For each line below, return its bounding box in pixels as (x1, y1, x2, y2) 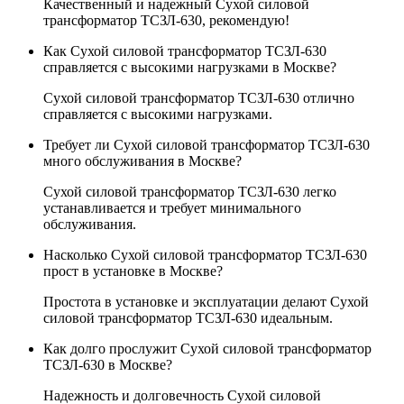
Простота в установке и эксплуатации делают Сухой (43, 294, 369, 309)
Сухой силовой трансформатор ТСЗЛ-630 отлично (43, 90, 354, 106)
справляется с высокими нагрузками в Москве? (43, 60, 336, 75)
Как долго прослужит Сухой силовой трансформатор (43, 341, 372, 356)
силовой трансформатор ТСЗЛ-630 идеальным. (43, 310, 333, 326)
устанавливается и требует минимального (43, 200, 301, 216)
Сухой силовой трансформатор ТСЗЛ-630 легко (43, 184, 336, 199)
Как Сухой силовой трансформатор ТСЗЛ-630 (43, 43, 326, 59)
